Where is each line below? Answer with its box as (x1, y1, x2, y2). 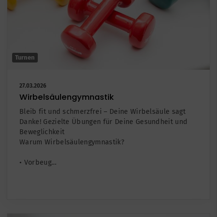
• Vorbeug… (19, 158, 57, 167)
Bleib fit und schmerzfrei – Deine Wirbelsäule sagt (19, 108, 186, 116)
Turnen (15, 54, 35, 62)
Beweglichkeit (19, 128, 65, 137)
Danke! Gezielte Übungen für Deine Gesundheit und (19, 118, 188, 126)
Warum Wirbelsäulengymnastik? (19, 138, 124, 147)
